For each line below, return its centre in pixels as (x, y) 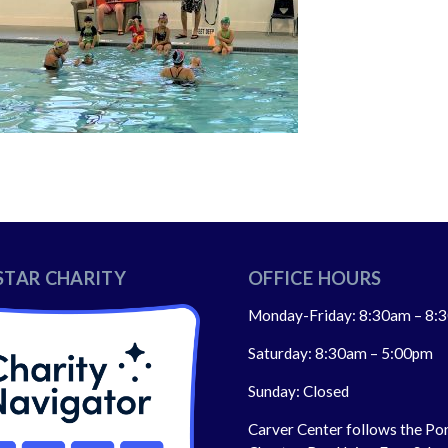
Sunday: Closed (298, 391)
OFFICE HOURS (315, 278)
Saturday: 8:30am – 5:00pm (340, 353)
